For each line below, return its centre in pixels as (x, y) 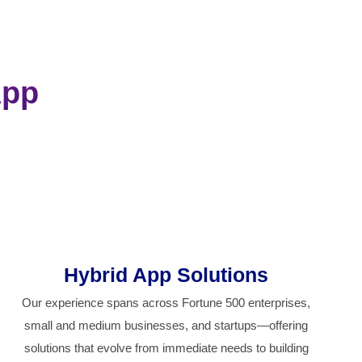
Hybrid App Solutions (166, 275)
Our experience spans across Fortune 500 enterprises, (166, 303)
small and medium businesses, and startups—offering (166, 326)
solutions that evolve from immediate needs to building (166, 348)
